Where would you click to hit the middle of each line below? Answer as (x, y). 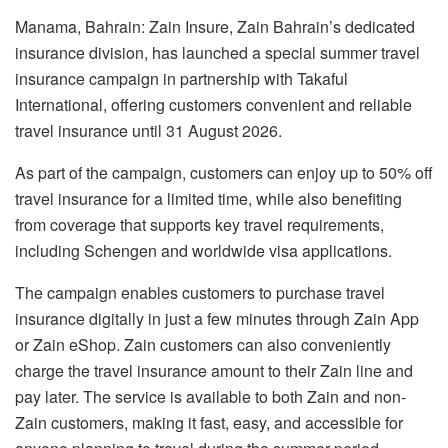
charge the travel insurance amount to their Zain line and (214, 370)
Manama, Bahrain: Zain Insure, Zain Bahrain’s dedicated (215, 26)
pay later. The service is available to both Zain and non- (210, 396)
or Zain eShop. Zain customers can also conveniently (203, 344)
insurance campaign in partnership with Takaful (181, 78)
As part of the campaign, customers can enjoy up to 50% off (224, 172)
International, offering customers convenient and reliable (213, 104)
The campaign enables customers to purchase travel (200, 292)
